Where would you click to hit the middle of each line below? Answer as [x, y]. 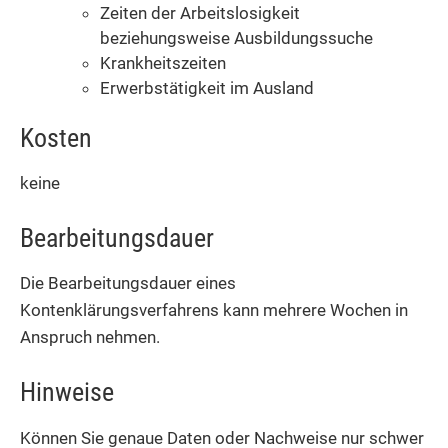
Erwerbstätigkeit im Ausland [207, 88]
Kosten [56, 137]
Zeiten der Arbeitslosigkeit [200, 13]
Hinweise [67, 392]
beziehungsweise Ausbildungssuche [236, 38]
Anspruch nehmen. [90, 337]
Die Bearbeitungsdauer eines [128, 283]
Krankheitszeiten [163, 63]
